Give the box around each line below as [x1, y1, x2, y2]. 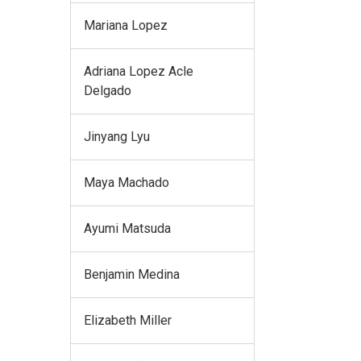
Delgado [84, 82, 131, 98]
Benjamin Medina [84, 266, 180, 282]
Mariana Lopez [84, 17, 168, 33]
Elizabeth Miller [84, 312, 172, 328]
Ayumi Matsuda [84, 220, 171, 236]
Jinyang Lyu [84, 128, 150, 144]
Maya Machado [84, 174, 169, 190]
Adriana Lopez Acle [84, 63, 193, 79]
